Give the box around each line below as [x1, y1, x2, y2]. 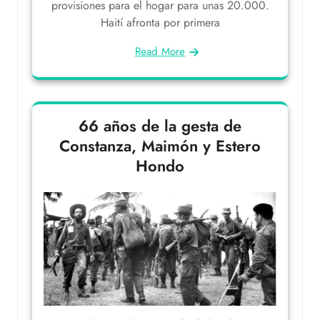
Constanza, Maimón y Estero [59, 134, 261, 157]
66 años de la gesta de [79, 114, 241, 137]
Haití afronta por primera [100, 14, 220, 31]
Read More [135, 43, 185, 59]
